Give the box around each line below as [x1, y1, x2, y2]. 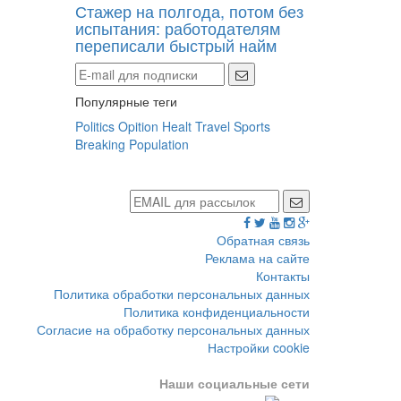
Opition [117, 116, 158, 135]
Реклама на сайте [205, 248, 310, 267]
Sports [233, 116, 270, 135]
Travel [194, 116, 230, 135]
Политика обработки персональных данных [54, 284, 310, 303]
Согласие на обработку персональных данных [37, 320, 310, 338]
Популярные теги [74, 91, 177, 110]
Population [128, 134, 189, 153]
